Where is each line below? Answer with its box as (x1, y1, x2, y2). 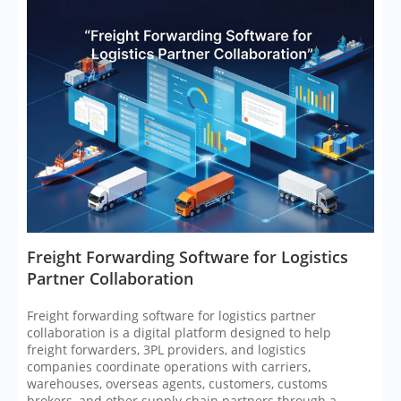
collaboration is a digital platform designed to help (27, 324, 331, 342)
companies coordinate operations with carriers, (27, 358, 311, 376)
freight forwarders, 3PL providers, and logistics (27, 341, 306, 359)
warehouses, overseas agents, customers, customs (27, 375, 328, 393)
